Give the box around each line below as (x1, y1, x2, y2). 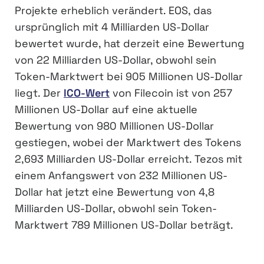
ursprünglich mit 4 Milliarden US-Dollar (15, 20, 209, 34)
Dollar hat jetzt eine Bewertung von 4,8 (15, 185, 214, 199)
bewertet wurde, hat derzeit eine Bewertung (15, 37, 245, 51)
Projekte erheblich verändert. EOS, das (15, 4, 212, 18)
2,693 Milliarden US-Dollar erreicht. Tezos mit (15, 152, 242, 166)
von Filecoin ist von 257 (110, 86, 232, 100)
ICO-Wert (64, 86, 110, 100)
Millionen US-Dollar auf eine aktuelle (15, 103, 197, 117)
